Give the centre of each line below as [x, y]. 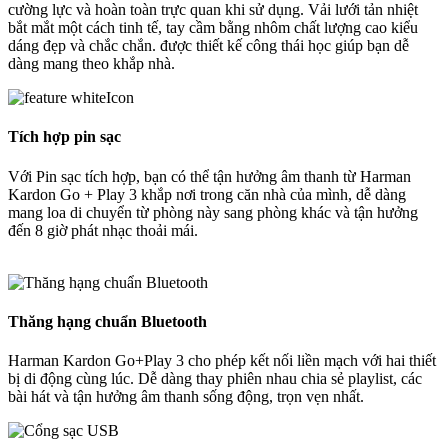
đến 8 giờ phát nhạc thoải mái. [103, 230]
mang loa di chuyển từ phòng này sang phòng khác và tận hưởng [213, 212]
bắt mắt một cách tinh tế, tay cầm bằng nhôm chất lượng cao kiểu [213, 28]
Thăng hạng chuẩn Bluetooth [107, 321]
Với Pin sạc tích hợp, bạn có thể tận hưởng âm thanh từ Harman [209, 176]
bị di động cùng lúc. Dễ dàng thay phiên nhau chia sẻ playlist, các [215, 379]
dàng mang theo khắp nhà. [91, 64]
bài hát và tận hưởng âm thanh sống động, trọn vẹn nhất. [186, 397]
